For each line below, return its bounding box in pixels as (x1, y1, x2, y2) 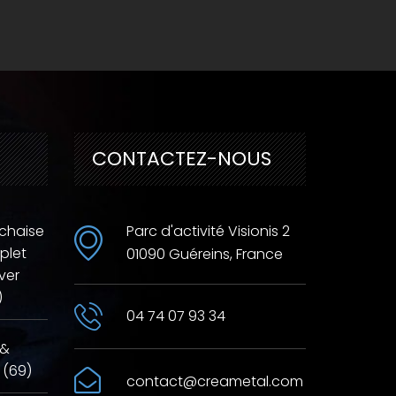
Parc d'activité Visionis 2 (126, 221, 290, 242)
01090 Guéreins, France (126, 244, 283, 265)
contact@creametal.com (126, 371, 303, 392)
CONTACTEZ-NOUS (91, 145, 271, 173)
